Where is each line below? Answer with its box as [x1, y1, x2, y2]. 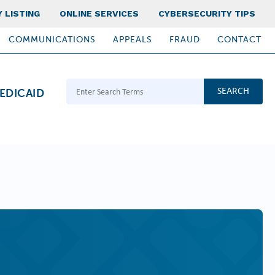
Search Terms [66, 79, 120, 91]
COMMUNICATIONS [9, 34, 96, 45]
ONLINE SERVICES [60, 9, 139, 18]
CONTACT [217, 34, 261, 45]
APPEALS [113, 34, 152, 45]
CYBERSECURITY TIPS [158, 9, 255, 18]
